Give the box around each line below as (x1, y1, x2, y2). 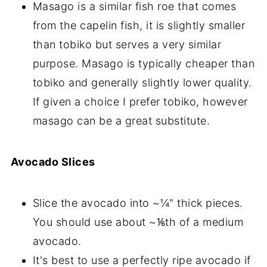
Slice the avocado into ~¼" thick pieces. (32, 197, 243, 209)
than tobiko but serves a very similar (32, 38, 222, 51)
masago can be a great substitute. (32, 114, 210, 127)
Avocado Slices (10, 156, 95, 168)
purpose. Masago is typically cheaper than (32, 57, 255, 70)
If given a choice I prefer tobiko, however (32, 95, 248, 108)
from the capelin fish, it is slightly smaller (32, 19, 246, 32)
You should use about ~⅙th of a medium (32, 216, 244, 228)
